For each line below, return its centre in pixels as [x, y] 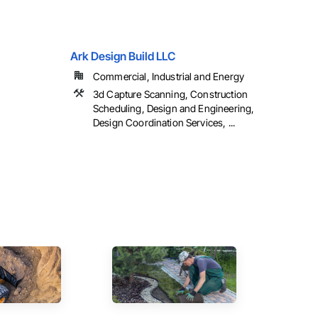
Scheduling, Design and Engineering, [174, 109]
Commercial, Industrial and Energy [169, 77]
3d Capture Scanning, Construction [170, 94]
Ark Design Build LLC [123, 56]
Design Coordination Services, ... [164, 123]
